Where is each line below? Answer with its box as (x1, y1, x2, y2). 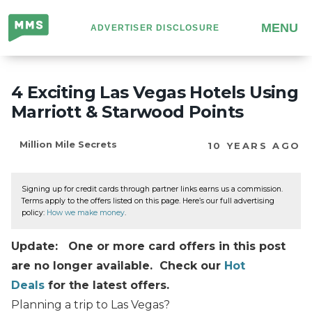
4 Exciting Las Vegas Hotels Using (11, 82, 299, 102)
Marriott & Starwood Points (11, 102, 244, 122)
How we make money (47, 208, 125, 217)
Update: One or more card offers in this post (11, 239, 286, 253)
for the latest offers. (45, 278, 169, 292)
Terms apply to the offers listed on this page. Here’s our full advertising (22, 196, 274, 205)
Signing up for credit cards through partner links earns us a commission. (22, 185, 283, 194)
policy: (22, 208, 47, 217)
